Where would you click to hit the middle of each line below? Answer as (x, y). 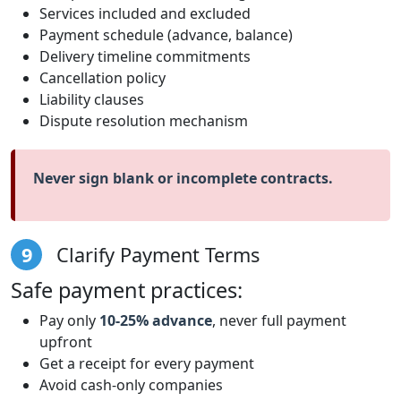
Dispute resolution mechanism (144, 120)
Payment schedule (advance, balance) (166, 34)
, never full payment (279, 320)
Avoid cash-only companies (131, 384)
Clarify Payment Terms (155, 254)
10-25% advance (156, 320)
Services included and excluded (145, 13)
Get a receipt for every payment (147, 363)
